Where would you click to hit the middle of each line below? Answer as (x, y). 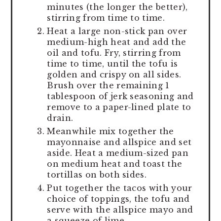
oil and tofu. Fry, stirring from (114, 53)
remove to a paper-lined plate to (119, 107)
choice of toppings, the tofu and (118, 199)
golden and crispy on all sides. (114, 74)
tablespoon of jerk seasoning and (120, 96)
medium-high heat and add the (117, 42)
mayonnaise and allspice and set (119, 142)
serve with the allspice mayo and (120, 209)
